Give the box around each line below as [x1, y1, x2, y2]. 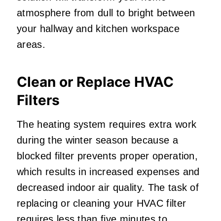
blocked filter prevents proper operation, [17, 150, 198, 161]
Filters [17, 91, 60, 109]
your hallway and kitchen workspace [17, 23, 180, 34]
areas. [17, 38, 45, 50]
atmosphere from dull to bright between [17, 7, 195, 18]
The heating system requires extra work [17, 118, 197, 130]
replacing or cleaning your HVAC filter [17, 197, 186, 209]
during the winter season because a [17, 134, 178, 146]
